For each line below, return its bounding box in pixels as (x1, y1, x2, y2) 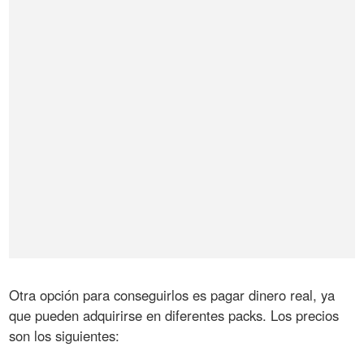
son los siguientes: (9, 326, 120, 346)
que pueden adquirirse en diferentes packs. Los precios (9, 305, 340, 326)
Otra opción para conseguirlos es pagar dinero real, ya (9, 285, 336, 305)
